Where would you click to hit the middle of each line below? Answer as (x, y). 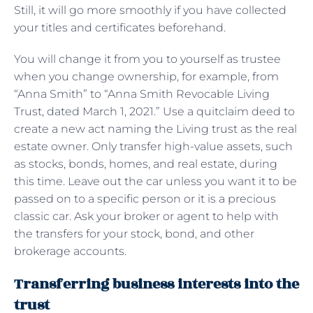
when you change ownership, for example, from (146, 76)
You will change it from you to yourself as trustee (147, 59)
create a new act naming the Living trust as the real (155, 129)
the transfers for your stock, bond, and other (134, 233)
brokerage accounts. (72, 251)
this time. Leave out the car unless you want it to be (155, 181)
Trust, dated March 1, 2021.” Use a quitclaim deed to (154, 111)
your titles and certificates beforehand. (121, 27)
